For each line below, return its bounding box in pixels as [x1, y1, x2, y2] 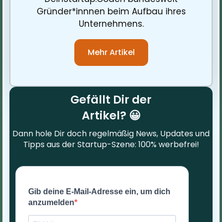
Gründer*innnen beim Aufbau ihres [36, 5, 186, 17]
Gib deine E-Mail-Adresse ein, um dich [28, 187, 170, 196]
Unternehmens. [78, 17, 144, 30]
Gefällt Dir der [70, 91, 152, 108]
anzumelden [28, 198, 74, 207]
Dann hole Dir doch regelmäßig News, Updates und [12, 127, 210, 139]
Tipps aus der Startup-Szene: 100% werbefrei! [23, 138, 199, 150]
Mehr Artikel [87, 46, 135, 58]
